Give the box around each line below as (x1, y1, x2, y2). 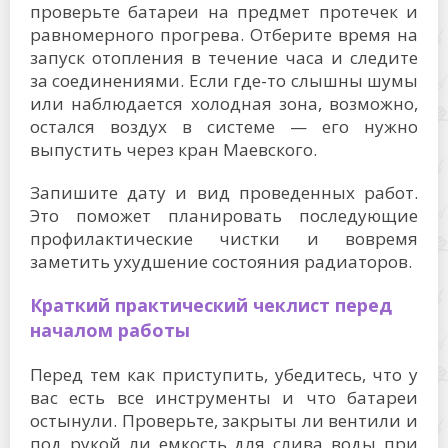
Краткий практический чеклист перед (30, 293, 392, 317)
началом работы (30, 318, 190, 342)
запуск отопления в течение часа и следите (30, 46, 418, 69)
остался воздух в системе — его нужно (30, 115, 418, 138)
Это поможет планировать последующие (30, 204, 418, 227)
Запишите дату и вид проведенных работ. (30, 181, 418, 204)
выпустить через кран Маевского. (30, 138, 317, 161)
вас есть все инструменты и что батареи (30, 386, 418, 409)
